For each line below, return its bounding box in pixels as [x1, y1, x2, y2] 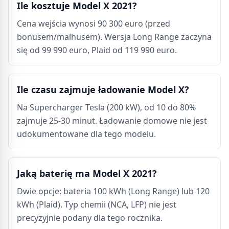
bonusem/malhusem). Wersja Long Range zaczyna [17, 31, 212, 42]
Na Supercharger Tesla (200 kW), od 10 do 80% [17, 102, 196, 113]
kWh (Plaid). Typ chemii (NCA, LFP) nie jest [17, 199, 176, 210]
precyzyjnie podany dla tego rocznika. [17, 212, 163, 223]
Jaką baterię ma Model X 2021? [17, 167, 157, 179]
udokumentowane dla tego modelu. [17, 128, 156, 140]
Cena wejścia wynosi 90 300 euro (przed [17, 18, 170, 29]
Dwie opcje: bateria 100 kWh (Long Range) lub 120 [17, 186, 210, 197]
